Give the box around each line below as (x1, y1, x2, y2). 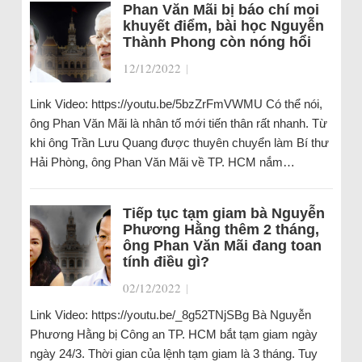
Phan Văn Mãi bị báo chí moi (122, 2, 319, 19)
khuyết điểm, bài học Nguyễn (122, 18, 324, 35)
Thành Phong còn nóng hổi (122, 34, 311, 51)
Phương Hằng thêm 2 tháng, (122, 221, 319, 238)
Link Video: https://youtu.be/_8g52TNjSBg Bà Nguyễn (29, 308, 311, 322)
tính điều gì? (122, 254, 209, 271)
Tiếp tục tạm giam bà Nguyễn (122, 205, 325, 222)
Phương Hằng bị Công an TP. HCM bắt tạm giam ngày (29, 327, 318, 342)
